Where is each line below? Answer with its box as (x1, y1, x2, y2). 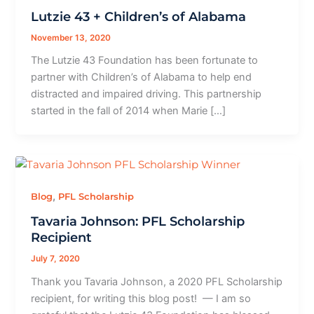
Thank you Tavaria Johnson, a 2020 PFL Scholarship (31, 275, 283, 288)
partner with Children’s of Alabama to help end (31, 71, 252, 84)
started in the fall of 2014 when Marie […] (31, 104, 226, 118)
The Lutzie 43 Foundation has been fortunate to (31, 54, 259, 67)
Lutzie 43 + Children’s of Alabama (31, 8, 247, 25)
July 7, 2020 (31, 254, 81, 264)
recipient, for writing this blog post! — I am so (31, 292, 252, 305)
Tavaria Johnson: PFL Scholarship (31, 213, 245, 230)
